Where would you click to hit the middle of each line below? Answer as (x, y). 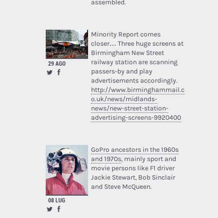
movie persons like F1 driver (133, 168)
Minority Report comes (126, 34)
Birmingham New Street (127, 53)
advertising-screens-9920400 (136, 117)
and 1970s (106, 159)
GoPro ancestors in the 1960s (135, 149)
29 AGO (57, 63)
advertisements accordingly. (134, 80)
